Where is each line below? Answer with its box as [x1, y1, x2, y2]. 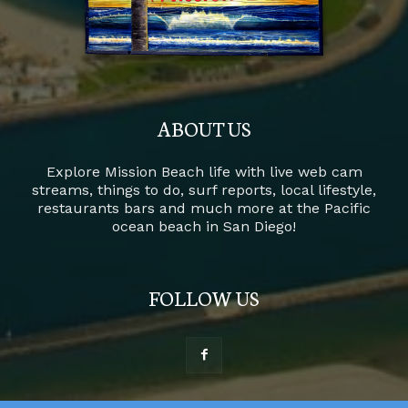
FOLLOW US [148, 283, 260, 312]
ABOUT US [157, 114, 251, 143]
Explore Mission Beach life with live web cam [46, 163, 362, 181]
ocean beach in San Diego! [112, 218, 296, 236]
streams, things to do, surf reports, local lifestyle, [32, 181, 376, 199]
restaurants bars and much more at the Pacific [37, 199, 371, 218]
